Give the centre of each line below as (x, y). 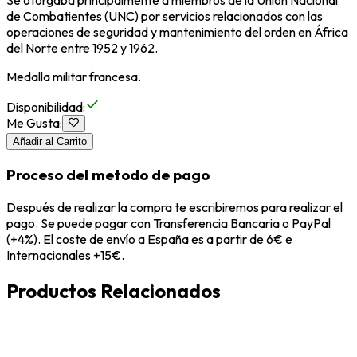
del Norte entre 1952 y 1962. (82, 48)
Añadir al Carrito (50, 142)
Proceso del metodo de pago (108, 175)
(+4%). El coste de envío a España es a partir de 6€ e (149, 239)
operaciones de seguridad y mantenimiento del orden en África (177, 32)
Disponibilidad (45, 107)
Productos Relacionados (114, 290)
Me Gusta (33, 123)
